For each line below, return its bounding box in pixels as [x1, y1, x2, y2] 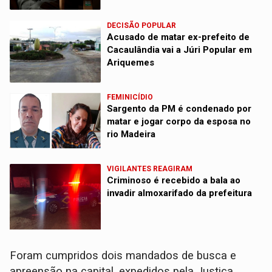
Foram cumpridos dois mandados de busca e [10, 249, 237, 263]
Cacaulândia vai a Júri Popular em [107, 44, 253, 56]
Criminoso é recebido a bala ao [107, 175, 241, 186]
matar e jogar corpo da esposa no [107, 116, 251, 127]
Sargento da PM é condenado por [107, 103, 252, 115]
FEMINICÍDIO [107, 93, 154, 102]
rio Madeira [107, 129, 156, 140]
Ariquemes [107, 57, 155, 69]
